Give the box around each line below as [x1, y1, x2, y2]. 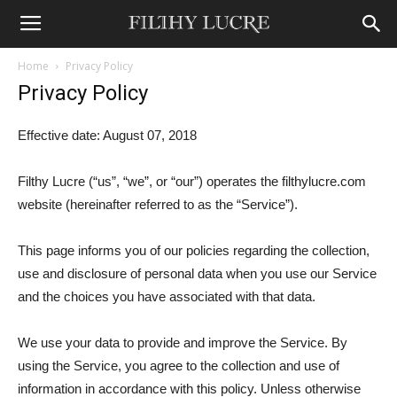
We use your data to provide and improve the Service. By [18, 335, 347, 350]
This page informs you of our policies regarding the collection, [18, 243, 370, 258]
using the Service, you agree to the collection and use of [18, 358, 339, 373]
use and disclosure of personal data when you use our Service [18, 266, 377, 281]
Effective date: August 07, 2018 [18, 128, 197, 143]
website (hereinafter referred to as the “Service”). [18, 197, 298, 212]
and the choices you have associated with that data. [18, 289, 315, 304]
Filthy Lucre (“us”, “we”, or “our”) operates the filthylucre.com [18, 174, 366, 189]
